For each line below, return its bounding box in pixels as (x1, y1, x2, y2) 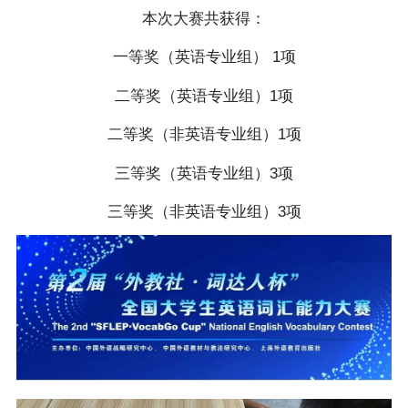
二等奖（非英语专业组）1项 (107, 126, 301, 144)
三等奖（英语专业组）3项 (115, 164, 293, 182)
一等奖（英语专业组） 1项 (112, 48, 296, 66)
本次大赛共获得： (142, 9, 266, 27)
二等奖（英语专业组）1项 (115, 87, 293, 105)
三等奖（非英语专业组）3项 (107, 203, 301, 221)
